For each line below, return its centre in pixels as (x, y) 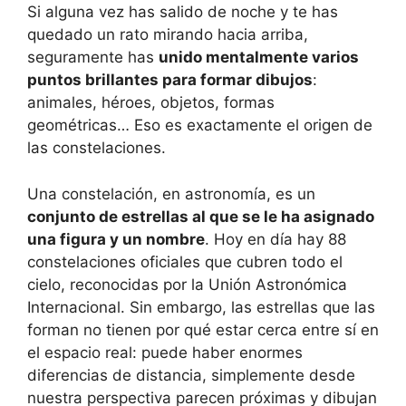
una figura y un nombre (116, 239)
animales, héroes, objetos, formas (151, 103)
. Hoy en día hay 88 (275, 239)
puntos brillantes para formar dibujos (170, 80)
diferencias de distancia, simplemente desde (191, 375)
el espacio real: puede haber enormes (165, 352)
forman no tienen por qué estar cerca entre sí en (203, 329)
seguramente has (93, 58)
